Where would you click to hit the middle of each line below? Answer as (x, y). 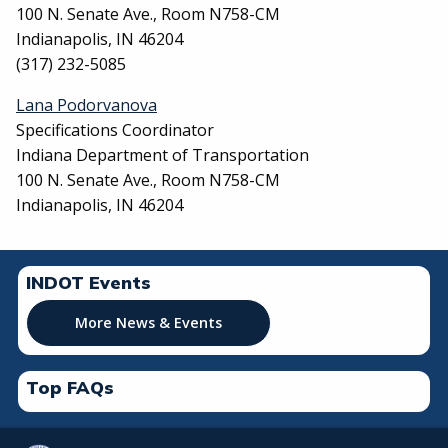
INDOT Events (88, 282)
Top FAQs (70, 387)
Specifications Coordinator (115, 130)
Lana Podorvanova (86, 105)
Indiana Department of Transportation (162, 155)
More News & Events (148, 322)
